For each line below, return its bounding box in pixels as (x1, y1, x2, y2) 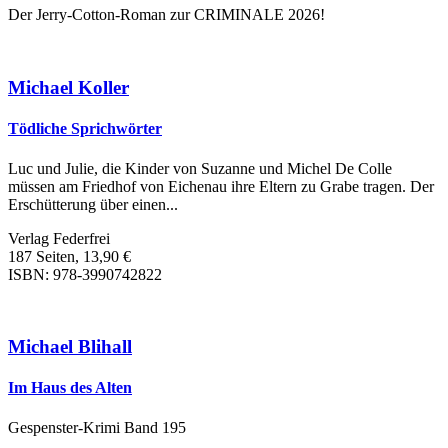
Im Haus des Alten (8, 379, 132, 397)
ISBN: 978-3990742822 (8, 265, 162, 283)
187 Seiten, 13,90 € (8, 247, 131, 265)
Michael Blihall (8, 336, 132, 358)
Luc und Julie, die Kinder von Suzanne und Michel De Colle (8, 159, 392, 177)
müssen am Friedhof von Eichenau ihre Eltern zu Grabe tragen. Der (8, 177, 434, 195)
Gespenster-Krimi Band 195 (8, 418, 186, 436)
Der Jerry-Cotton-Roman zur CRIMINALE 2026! (8, 6, 325, 24)
